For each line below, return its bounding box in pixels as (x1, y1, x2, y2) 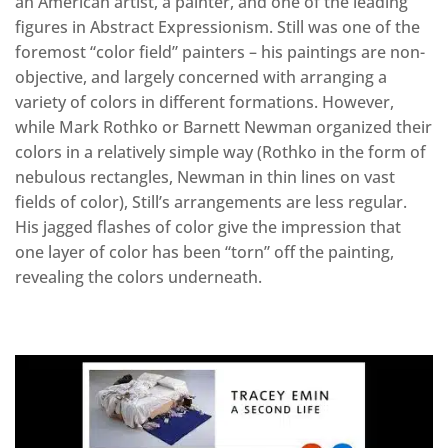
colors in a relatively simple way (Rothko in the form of (15, 141, 426, 164)
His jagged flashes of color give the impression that (15, 216, 401, 239)
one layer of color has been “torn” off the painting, (15, 241, 394, 264)
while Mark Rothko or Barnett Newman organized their (15, 116, 432, 139)
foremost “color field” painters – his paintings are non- (15, 41, 425, 64)
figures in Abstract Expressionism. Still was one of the (15, 16, 420, 39)
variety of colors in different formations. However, (15, 91, 394, 114)
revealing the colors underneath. (15, 266, 262, 289)
